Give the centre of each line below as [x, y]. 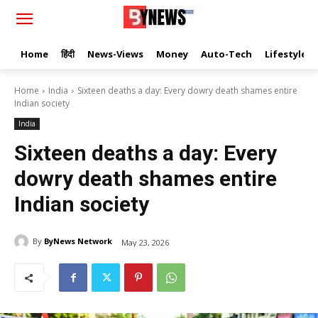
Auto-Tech [226, 54]
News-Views [115, 54]
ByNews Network [78, 241]
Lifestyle [286, 54]
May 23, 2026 [145, 242]
